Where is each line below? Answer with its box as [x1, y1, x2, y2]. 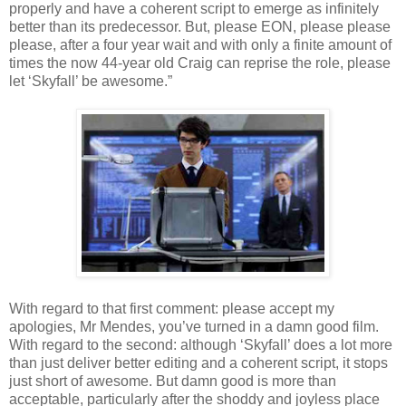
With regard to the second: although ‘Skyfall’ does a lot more [9, 336, 392, 353]
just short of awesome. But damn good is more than [9, 372, 336, 389]
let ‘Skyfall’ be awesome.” [9, 72, 172, 89]
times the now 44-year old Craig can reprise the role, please [9, 54, 391, 71]
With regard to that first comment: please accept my [9, 300, 334, 316]
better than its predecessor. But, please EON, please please [9, 18, 391, 34]
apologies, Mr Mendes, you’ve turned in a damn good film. [9, 318, 379, 334]
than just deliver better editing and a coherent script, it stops [9, 354, 388, 371]
